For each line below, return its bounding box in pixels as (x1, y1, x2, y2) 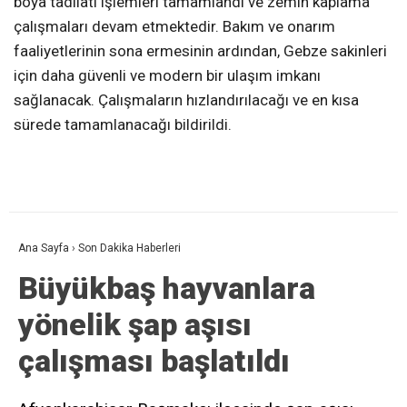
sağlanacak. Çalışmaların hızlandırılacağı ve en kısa (14, 91, 359, 110)
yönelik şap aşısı (18, 306, 252, 343)
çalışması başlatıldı (18, 342, 290, 380)
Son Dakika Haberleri (78, 242, 181, 255)
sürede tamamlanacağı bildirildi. (14, 115, 232, 134)
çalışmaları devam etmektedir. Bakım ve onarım (14, 17, 335, 36)
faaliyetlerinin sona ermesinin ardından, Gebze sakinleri (14, 42, 387, 61)
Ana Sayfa (18, 242, 69, 255)
